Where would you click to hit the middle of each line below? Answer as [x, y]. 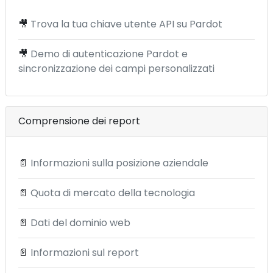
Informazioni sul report [85, 253]
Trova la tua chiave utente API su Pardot [126, 24]
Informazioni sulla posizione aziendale [119, 163]
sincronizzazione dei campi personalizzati [116, 69]
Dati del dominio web [80, 223]
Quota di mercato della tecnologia [113, 193]
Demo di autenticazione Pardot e [109, 54]
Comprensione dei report [79, 121]
